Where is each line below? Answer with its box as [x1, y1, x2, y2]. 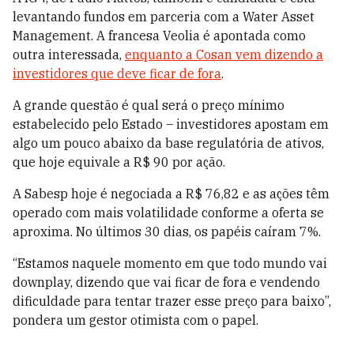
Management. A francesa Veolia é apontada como [13, 28, 306, 44]
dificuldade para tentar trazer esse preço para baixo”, [13, 293, 331, 310]
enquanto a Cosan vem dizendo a [125, 47, 323, 63]
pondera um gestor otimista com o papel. [13, 312, 258, 329]
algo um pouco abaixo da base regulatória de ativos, [13, 135, 324, 152]
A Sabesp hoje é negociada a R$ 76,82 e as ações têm [13, 186, 330, 202]
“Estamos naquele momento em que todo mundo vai [13, 255, 327, 272]
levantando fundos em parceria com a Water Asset [13, 9, 314, 25]
